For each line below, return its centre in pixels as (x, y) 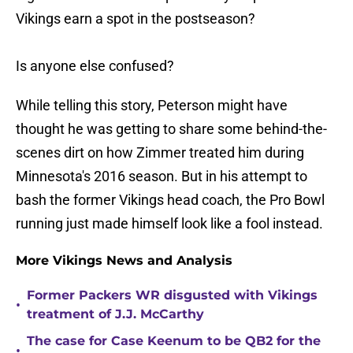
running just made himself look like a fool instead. (169, 224)
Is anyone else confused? (95, 66)
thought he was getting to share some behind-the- (171, 129)
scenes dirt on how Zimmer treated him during (160, 153)
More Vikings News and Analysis (124, 261)
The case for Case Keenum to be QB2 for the (174, 341)
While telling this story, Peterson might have (152, 106)
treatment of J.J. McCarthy (115, 314)
